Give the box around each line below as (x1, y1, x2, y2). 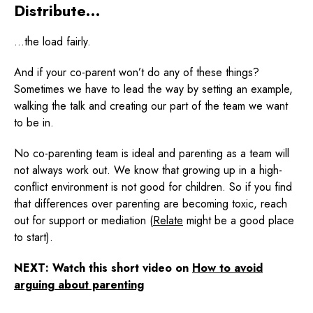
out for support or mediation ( (14, 212, 153, 228)
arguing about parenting (14, 276, 144, 293)
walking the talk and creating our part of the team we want (14, 97, 288, 114)
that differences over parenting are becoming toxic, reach (14, 195, 287, 212)
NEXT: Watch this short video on (14, 259, 192, 276)
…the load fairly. (14, 33, 91, 50)
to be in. (14, 114, 54, 131)
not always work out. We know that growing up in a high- (14, 161, 282, 178)
